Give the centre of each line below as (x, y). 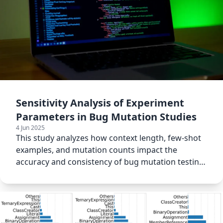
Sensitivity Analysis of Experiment (100, 103)
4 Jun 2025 (30, 127)
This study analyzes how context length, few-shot (109, 138)
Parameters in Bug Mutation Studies (106, 116)
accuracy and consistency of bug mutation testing (110, 162)
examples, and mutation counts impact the (97, 150)
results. (30, 173)
